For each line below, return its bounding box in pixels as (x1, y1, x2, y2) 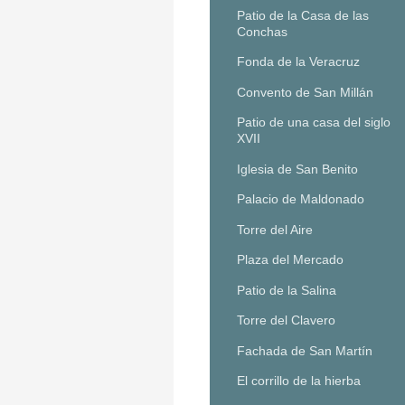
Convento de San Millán (237, 84, 373, 99)
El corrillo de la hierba (237, 373, 361, 389)
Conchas (237, 24, 287, 39)
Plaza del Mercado (237, 252, 344, 268)
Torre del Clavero (237, 313, 335, 328)
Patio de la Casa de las (237, 7, 369, 23)
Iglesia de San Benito (237, 161, 358, 176)
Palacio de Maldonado (237, 192, 364, 207)
